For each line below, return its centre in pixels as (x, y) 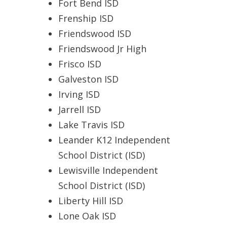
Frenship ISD (86, 18)
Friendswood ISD (95, 34)
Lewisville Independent (108, 171)
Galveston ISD (88, 79)
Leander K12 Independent (114, 140)
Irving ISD (79, 94)
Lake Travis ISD (91, 125)
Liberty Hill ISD (91, 201)
